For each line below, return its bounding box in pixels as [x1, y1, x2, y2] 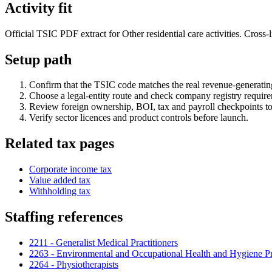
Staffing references [5, 209, 123, 225]
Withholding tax [29, 186, 90, 197]
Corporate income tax [29, 164, 112, 175]
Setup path [5, 51, 72, 67]
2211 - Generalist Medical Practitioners [29, 237, 178, 248]
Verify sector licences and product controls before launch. [29, 112, 248, 123]
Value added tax [29, 175, 90, 186]
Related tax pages [5, 135, 114, 152]
